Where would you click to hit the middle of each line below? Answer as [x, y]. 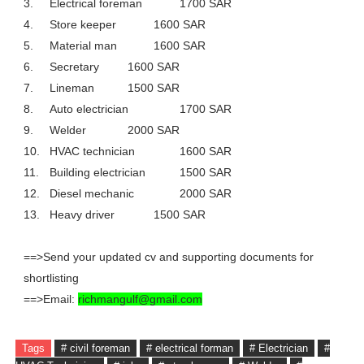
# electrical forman [189, 348]
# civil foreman [95, 348]
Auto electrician [89, 109]
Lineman [71, 88]
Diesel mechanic [91, 193]
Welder [67, 130]
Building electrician [97, 172]
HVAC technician [92, 151]
